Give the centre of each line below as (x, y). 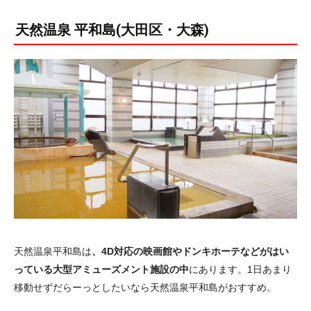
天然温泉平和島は (53, 251)
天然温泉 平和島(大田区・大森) (112, 31)
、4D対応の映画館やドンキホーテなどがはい (190, 251)
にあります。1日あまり (240, 269)
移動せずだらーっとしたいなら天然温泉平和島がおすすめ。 (145, 287)
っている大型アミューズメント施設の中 (101, 269)
